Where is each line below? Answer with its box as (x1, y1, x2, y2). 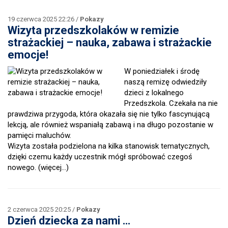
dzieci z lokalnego (124, 88, 184, 97)
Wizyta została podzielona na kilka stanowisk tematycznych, (8, 141, 210, 151)
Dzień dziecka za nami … (8, 214, 130, 227)
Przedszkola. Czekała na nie (124, 99, 218, 108)
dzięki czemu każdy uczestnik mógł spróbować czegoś (8, 152, 192, 161)
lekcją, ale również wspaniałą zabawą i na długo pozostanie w (8, 120, 213, 129)
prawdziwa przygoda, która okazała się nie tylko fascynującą (8, 109, 210, 119)
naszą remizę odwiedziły (124, 77, 207, 87)
